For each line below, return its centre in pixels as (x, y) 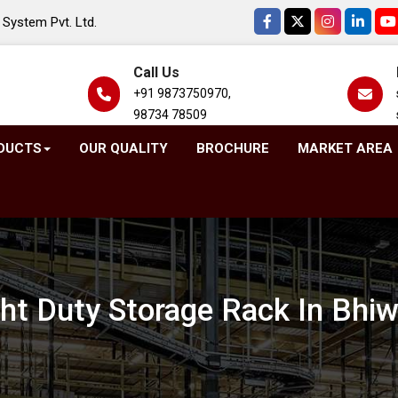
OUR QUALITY (123, 148)
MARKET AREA (345, 148)
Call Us (156, 72)
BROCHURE (232, 148)
